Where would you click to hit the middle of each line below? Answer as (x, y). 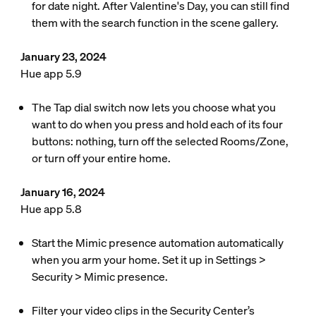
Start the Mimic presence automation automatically (157, 243)
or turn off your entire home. (101, 158)
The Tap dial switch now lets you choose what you (153, 107)
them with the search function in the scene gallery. (155, 23)
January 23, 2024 (63, 56)
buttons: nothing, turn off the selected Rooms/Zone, (160, 141)
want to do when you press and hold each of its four (157, 124)
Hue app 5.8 (51, 209)
